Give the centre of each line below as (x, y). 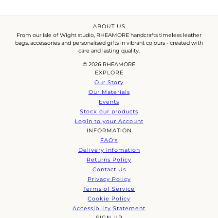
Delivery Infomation (109, 150)
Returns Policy (109, 160)
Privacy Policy (109, 179)
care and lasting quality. (109, 51)
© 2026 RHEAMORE (109, 64)
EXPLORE (109, 73)
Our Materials (109, 92)
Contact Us (109, 169)
